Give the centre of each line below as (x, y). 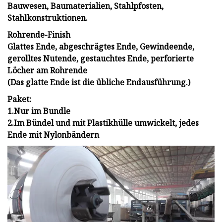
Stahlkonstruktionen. (48, 18)
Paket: (19, 99)
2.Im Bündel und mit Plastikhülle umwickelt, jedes (103, 123)
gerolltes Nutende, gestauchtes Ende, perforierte (101, 59)
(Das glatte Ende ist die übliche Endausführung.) (99, 83)
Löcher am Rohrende (47, 71)
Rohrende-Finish (39, 35)
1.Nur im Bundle (39, 111)
